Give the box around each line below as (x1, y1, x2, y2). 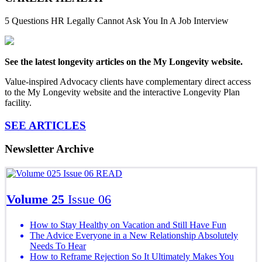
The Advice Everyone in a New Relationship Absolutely (30, 230, 238, 240)
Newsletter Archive (5, 143, 94, 156)
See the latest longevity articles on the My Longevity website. (5, 56, 243, 67)
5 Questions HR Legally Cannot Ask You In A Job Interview (5, 15, 229, 26)
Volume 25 (6, 191, 68, 206)
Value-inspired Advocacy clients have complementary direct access (5, 76, 251, 87)
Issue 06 (68, 191, 111, 206)
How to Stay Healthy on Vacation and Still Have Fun (30, 219, 226, 230)
